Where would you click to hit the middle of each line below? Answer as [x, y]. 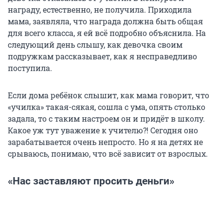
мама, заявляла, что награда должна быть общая [105, 21]
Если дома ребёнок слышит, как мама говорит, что [109, 95]
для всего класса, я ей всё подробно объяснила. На [107, 33]
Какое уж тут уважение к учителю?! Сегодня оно [103, 130]
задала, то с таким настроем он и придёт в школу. [106, 118]
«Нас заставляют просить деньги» [91, 181]
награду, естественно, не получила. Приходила [100, 9]
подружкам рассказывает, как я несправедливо [102, 56]
